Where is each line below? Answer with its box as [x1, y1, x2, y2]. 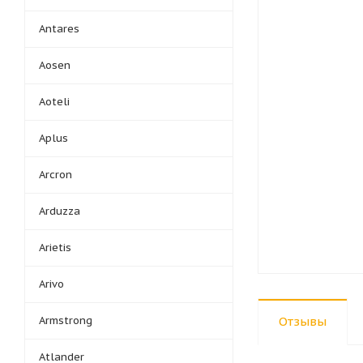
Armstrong [39, 314, 92, 327]
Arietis [39, 241, 71, 254]
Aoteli [39, 95, 70, 109]
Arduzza [39, 204, 80, 218]
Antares [39, 22, 79, 36]
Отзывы [279, 314, 327, 329]
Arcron [39, 168, 72, 181]
